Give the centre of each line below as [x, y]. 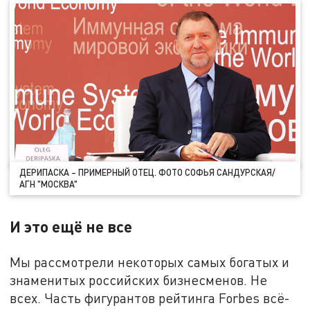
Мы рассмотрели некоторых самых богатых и [150, 262]
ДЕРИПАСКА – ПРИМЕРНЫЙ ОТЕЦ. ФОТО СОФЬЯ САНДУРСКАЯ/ [148, 173]
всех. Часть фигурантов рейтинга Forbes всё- [150, 298]
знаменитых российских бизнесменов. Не [139, 280]
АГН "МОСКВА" [49, 184]
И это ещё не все [71, 227]
